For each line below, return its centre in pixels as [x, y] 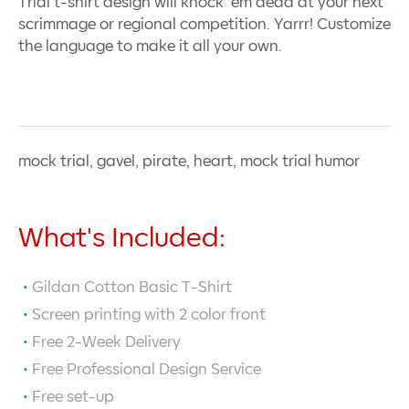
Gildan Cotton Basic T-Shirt [132, 287]
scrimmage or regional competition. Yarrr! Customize [204, 24]
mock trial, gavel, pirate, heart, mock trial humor [189, 161]
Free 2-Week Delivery [106, 342]
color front [226, 315]
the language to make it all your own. [150, 46]
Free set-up [73, 397]
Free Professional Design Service [147, 369]
